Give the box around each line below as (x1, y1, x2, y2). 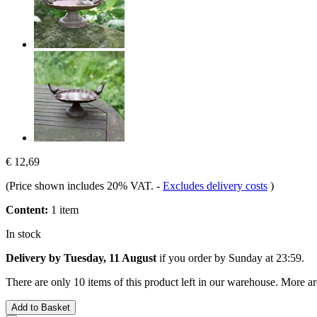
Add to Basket (11, 301, 70, 313)
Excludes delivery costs (163, 179, 267, 192)
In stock (6, 227, 41, 240)
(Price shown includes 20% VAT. (6, 179, 156, 192)
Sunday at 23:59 (229, 251, 301, 264)
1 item (48, 203, 79, 216)
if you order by (156, 251, 229, 264)
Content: (6, 203, 48, 216)
